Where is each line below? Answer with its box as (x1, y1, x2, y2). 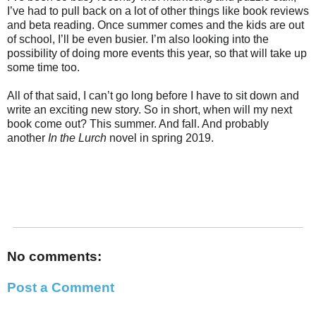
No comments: (7, 249, 102, 264)
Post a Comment (7, 279, 114, 295)
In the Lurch (48, 132, 107, 145)
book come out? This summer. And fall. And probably (7, 118, 269, 130)
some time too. (7, 61, 80, 74)
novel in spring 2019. (107, 132, 214, 145)
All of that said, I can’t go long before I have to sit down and (7, 90, 299, 102)
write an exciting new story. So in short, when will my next (7, 104, 292, 116)
